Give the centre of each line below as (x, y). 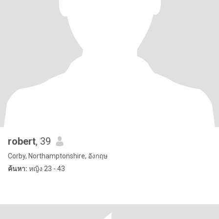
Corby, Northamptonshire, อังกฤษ (58, 156)
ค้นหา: (18, 169)
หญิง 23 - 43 (46, 169)
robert (22, 141)
